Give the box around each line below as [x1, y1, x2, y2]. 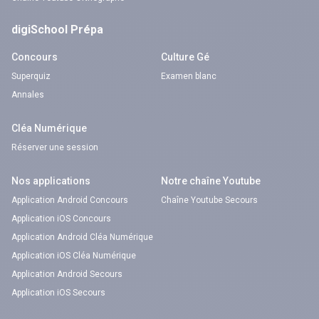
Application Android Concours [11, 195, 128, 205]
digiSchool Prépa [11, 23, 103, 36]
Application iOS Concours [11, 214, 111, 224]
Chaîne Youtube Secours [161, 195, 258, 205]
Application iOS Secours [11, 288, 105, 298]
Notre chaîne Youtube [161, 175, 261, 187]
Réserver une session [11, 142, 98, 152]
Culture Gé [161, 51, 209, 63]
